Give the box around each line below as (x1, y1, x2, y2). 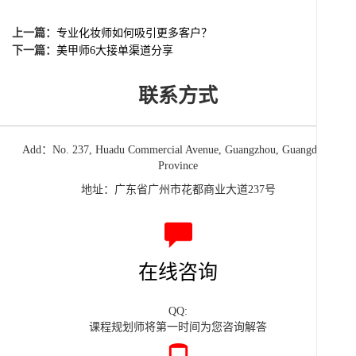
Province (158, 160, 198, 172)
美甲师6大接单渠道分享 (56, 44, 173, 57)
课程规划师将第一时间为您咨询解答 (89, 320, 267, 333)
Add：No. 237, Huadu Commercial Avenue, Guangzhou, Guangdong (22, 144, 334, 157)
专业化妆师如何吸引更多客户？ (56, 27, 212, 40)
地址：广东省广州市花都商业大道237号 (80, 184, 276, 196)
